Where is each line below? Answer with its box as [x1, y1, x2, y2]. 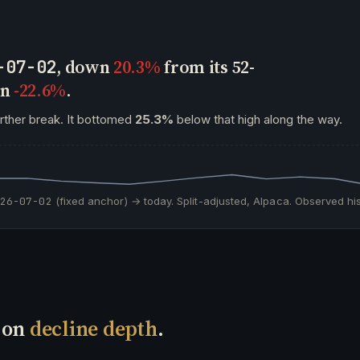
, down [56, 55, 114, 79]
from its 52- [160, 55, 255, 79]
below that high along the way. [174, 112, 342, 127]
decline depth [29, 314, 157, 343]
